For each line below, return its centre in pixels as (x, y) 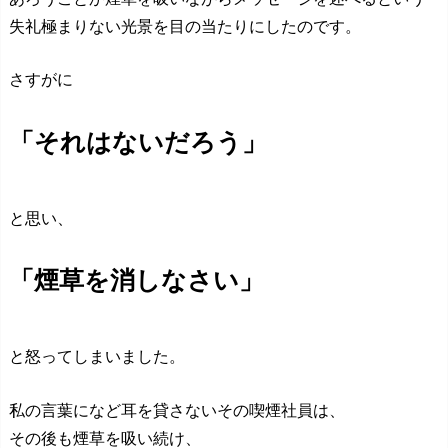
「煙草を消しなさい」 (136, 279)
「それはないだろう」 (138, 140)
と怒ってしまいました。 (97, 356)
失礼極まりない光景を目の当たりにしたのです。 (185, 25)
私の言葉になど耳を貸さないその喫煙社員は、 (177, 410)
